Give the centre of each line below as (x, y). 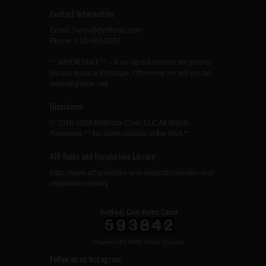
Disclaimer (66, 106)
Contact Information (81, 14)
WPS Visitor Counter (156, 242)
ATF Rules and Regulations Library (102, 156)
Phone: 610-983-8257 (85, 41)
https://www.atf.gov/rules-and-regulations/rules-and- (132, 173)
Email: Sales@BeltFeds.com (95, 31)
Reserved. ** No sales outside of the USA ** (120, 134)
